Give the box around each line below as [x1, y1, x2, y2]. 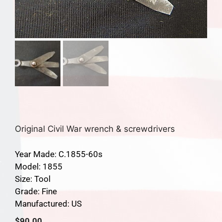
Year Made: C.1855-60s [15, 149, 103, 159]
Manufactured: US [15, 198, 82, 209]
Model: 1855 [15, 161, 62, 171]
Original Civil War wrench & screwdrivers [15, 124, 175, 134]
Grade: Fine [15, 186, 57, 196]
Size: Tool [15, 173, 51, 184]
